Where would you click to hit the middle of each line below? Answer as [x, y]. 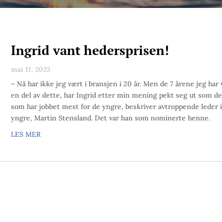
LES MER [26, 134]
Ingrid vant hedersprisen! [90, 50]
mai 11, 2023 [30, 69]
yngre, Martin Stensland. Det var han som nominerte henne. [111, 118]
